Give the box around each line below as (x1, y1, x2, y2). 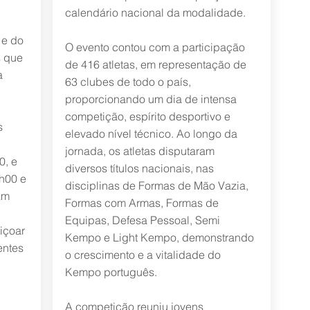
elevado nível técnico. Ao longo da (64, 127, 237, 140)
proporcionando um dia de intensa (64, 92, 237, 106)
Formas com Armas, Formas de (64, 196, 219, 210)
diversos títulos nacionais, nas (64, 161, 214, 175)
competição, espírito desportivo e (64, 109, 230, 123)
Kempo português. (64, 265, 157, 279)
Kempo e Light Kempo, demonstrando (64, 230, 254, 244)
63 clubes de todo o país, (64, 75, 191, 89)
